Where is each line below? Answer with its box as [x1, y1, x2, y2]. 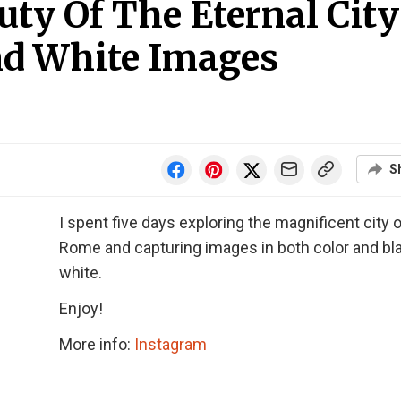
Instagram [134, 335, 207, 354]
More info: [59, 335, 134, 354]
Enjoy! [59, 299, 103, 318]
